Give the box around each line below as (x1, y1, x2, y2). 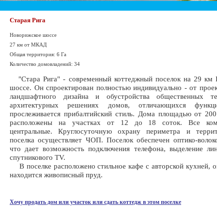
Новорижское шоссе (10, 32, 57, 38)
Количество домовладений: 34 (10, 61, 80, 67)
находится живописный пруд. (10, 170, 103, 179)
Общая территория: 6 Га (10, 51, 66, 57)
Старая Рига (10, 16, 46, 24)
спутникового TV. (10, 153, 65, 161)
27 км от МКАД (10, 42, 47, 47)
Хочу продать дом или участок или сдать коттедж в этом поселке (10, 199, 181, 205)
